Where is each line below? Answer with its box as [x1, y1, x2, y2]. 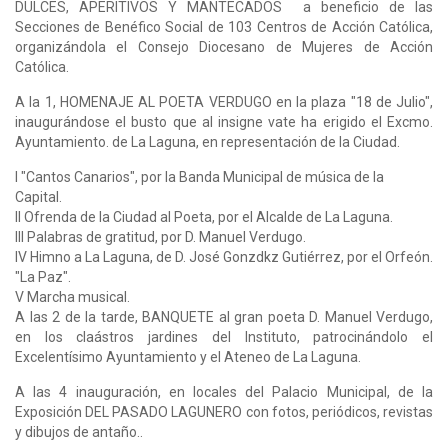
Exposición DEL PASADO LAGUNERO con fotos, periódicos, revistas [15, 403, 433, 420]
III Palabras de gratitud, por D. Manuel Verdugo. [15, 228, 306, 245]
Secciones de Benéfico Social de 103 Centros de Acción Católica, [15, 18, 433, 35]
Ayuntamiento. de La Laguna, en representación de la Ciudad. [15, 133, 400, 150]
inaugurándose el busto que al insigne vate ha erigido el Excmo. [15, 113, 433, 130]
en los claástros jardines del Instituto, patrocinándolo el [15, 328, 433, 345]
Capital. [15, 188, 62, 205]
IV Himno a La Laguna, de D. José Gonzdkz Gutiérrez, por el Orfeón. [15, 248, 433, 265]
